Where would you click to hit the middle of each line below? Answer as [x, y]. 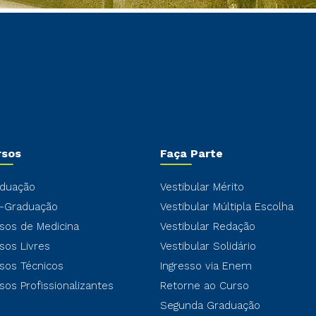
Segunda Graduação [210, 305]
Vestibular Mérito [202, 187]
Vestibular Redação [207, 226]
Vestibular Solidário [208, 246]
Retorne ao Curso [204, 286]
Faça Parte [191, 153]
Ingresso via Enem [206, 266]
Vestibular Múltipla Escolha [226, 207]
